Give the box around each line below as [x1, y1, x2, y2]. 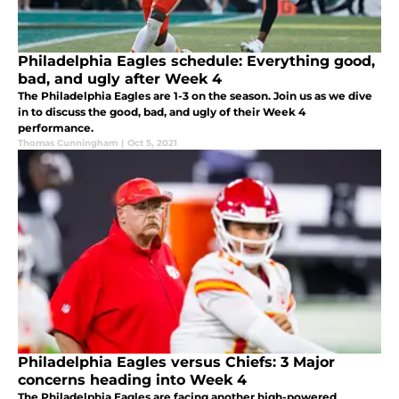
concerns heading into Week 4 [18, 370, 247, 388]
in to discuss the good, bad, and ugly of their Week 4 [18, 104, 305, 118]
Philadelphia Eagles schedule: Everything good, [18, 52, 375, 69]
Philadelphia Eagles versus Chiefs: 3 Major [18, 353, 335, 370]
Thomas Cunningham [18, 136, 118, 149]
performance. [18, 120, 94, 134]
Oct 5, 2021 [127, 136, 177, 149]
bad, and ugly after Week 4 [18, 69, 222, 87]
